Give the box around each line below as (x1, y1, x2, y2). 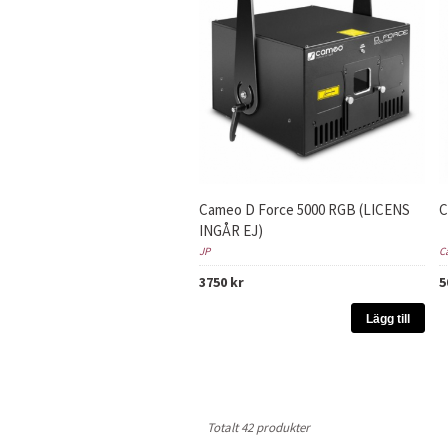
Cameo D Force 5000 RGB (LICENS (199, 200, 410, 219)
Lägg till (366, 312, 410, 326)
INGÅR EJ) (199, 221, 263, 240)
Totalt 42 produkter (207, 419, 310, 436)
